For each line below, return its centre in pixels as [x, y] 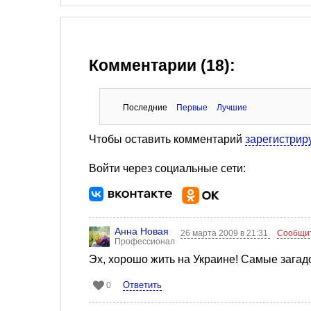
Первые [192, 108]
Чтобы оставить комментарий [167, 140]
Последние [145, 108]
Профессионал [145, 242]
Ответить [142, 285]
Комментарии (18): [162, 66]
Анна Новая [142, 232]
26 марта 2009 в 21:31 [226, 234]
